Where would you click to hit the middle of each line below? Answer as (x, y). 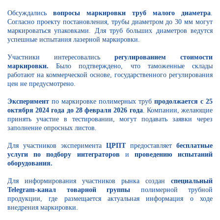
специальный (189, 181)
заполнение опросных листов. (52, 128)
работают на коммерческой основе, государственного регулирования (110, 75)
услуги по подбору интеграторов (64, 154)
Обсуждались (30, 13)
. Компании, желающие (178, 110)
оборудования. (30, 163)
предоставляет (151, 145)
